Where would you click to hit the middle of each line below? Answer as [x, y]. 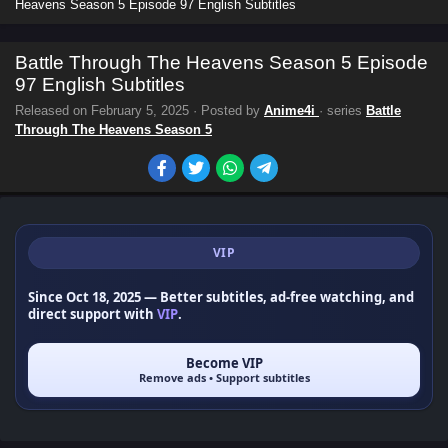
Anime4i [291, 110]
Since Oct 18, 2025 [84, 297]
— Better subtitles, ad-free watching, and [277, 297]
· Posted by [226, 110]
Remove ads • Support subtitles [224, 377]
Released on [53, 110]
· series [342, 110]
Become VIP [224, 363]
